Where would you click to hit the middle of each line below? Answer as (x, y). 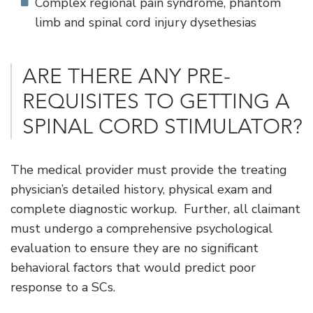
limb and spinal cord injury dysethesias (146, 23)
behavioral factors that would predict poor (133, 268)
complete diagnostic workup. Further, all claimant (155, 209)
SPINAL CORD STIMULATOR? (162, 127)
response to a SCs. (63, 287)
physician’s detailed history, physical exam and (141, 190)
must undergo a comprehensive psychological (141, 229)
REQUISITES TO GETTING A (156, 102)
